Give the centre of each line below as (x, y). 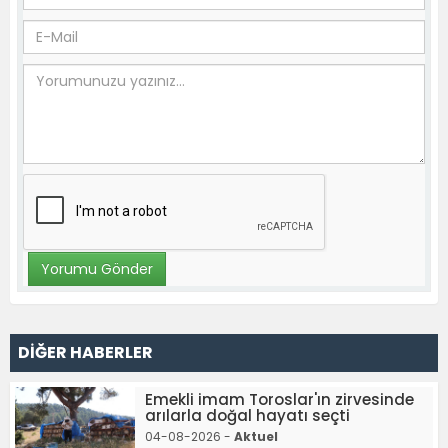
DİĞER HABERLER (85, 353)
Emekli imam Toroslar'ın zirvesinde (279, 400)
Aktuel (256, 437)
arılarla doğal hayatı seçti (247, 416)
